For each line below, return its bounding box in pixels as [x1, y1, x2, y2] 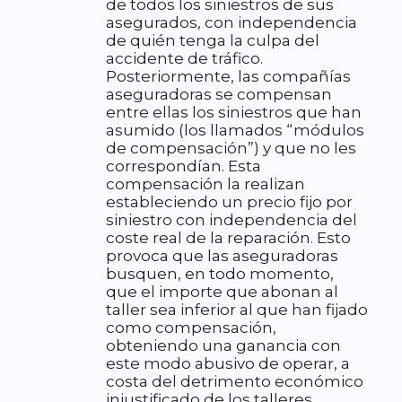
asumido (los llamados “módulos [106, 121, 364, 140]
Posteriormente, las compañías [106, 67, 351, 86]
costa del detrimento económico [106, 372, 363, 391]
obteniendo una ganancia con [106, 336, 341, 355]
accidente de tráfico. [106, 49, 263, 68]
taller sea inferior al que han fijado [106, 301, 368, 319]
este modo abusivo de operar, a [106, 354, 350, 373]
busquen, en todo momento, [106, 265, 334, 284]
